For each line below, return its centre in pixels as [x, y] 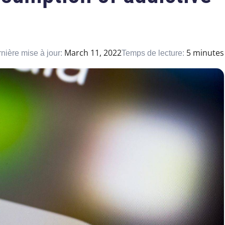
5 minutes [205, 53]
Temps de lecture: [154, 53]
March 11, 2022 [93, 53]
